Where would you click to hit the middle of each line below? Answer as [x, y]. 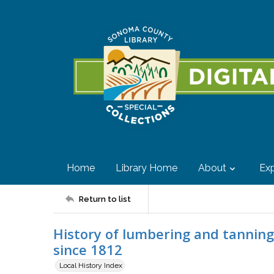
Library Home [146, 168]
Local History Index [91, 265]
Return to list [105, 199]
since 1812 [88, 250]
